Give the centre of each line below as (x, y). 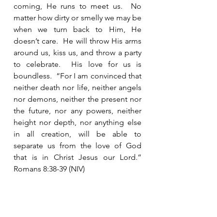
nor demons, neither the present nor (77, 99)
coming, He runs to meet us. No (77, 6)
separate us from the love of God (77, 146)
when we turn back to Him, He (77, 29)
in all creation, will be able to (77, 134)
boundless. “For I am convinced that (77, 76)
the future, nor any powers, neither (77, 111)
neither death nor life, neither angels (77, 87)
